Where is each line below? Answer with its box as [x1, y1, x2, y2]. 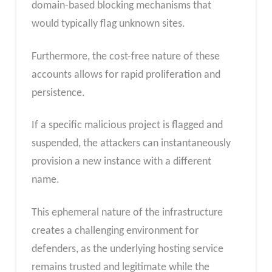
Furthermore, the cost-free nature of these [31, 50, 220, 63]
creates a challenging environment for [31, 225, 199, 237]
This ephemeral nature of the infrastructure [31, 207, 223, 219]
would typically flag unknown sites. [31, 18, 185, 30]
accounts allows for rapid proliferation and [31, 69, 220, 81]
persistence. [31, 87, 85, 99]
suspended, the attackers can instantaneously [31, 138, 231, 150]
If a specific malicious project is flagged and [31, 120, 223, 132]
